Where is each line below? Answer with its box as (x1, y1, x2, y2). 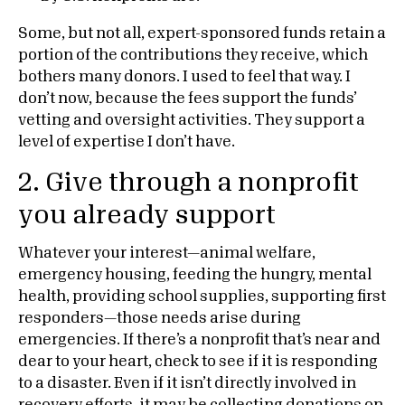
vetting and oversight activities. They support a (18, 113, 365, 127)
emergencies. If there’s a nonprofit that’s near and (18, 333, 381, 347)
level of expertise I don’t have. (18, 135, 235, 149)
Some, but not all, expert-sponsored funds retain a (18, 26, 386, 41)
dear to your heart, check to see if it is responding (18, 354, 378, 369)
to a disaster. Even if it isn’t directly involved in (18, 376, 356, 391)
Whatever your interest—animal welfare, (18, 246, 316, 260)
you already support (18, 202, 276, 228)
